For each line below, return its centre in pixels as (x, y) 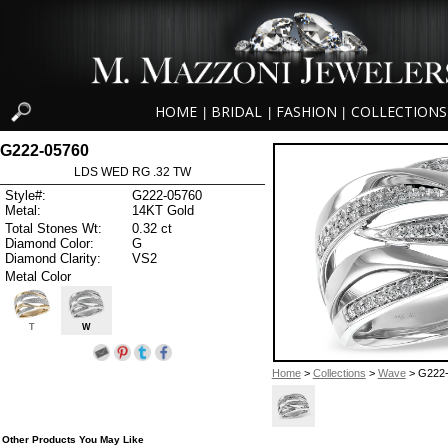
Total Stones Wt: (53, 228)
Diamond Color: (49, 243)
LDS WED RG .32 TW (132, 171)
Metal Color (38, 276)
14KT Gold (163, 211)
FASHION (306, 112)
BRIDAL (237, 112)
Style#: (25, 196)
